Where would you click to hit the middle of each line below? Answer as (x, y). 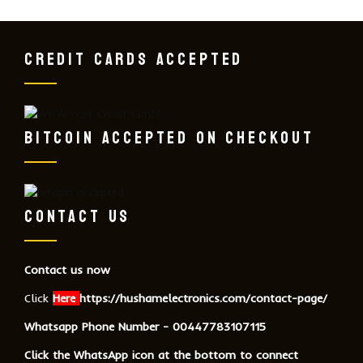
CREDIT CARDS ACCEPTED (134, 59)
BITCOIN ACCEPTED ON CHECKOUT (169, 137)
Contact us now (67, 269)
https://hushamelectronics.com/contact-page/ (203, 298)
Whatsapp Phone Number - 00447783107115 (145, 326)
